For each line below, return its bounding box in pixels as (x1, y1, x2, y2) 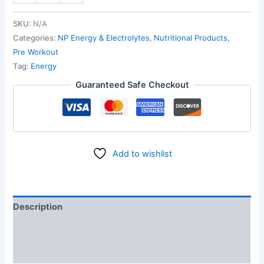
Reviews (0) (13, 247, 64, 258)
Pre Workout (13, 47, 59, 57)
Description (13, 201, 63, 212)
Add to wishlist (112, 148, 172, 160)
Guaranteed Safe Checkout (75, 80, 189, 91)
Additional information (13, 224, 107, 235)
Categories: (13, 32, 58, 42)
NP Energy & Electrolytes (58, 32, 150, 42)
